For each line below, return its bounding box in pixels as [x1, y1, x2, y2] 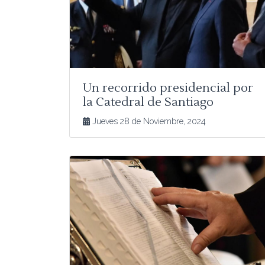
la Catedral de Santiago [83, 94, 214, 110]
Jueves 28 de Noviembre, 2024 [90, 116, 206, 126]
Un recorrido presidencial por [83, 80, 253, 96]
